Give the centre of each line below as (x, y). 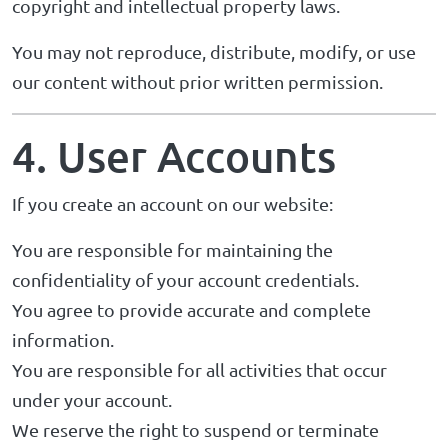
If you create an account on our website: (172, 203)
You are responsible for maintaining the (172, 249)
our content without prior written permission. (197, 81)
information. (63, 339)
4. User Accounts (174, 156)
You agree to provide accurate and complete (191, 309)
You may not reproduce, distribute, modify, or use (214, 51)
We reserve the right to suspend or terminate (195, 429)
